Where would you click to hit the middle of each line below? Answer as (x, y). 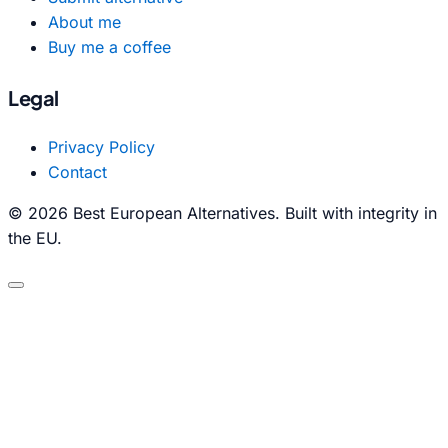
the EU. (35, 238)
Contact (77, 172)
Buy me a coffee (109, 47)
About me (84, 22)
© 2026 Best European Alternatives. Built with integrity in (222, 213)
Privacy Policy (101, 147)
